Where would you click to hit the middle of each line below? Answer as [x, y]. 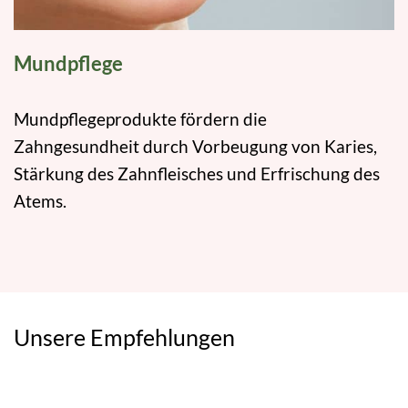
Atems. [40, 201]
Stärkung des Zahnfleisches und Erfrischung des [197, 174]
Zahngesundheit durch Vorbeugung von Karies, [195, 147]
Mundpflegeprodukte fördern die [140, 119]
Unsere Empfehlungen [124, 338]
